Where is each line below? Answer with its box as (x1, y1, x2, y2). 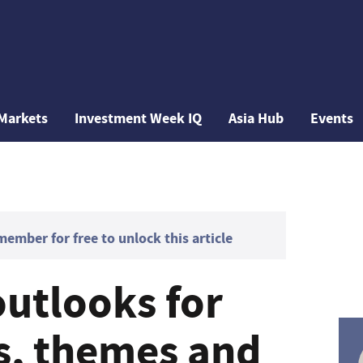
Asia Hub (228, 109, 284, 128)
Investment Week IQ (75, 109, 203, 128)
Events (310, 109, 354, 128)
